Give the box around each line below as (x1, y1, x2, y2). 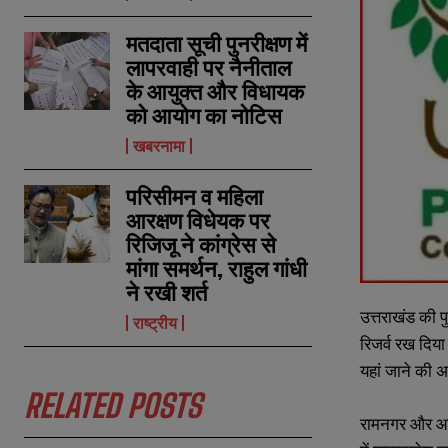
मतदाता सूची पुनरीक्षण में (126, 30, 308, 58)
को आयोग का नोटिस (126, 102, 283, 130)
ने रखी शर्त (126, 279, 208, 307)
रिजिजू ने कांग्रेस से (126, 231, 277, 259)
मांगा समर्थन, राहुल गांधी (126, 255, 308, 283)
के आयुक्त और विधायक (126, 78, 305, 106)
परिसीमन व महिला (126, 183, 264, 211)
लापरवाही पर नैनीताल (126, 54, 292, 82)
